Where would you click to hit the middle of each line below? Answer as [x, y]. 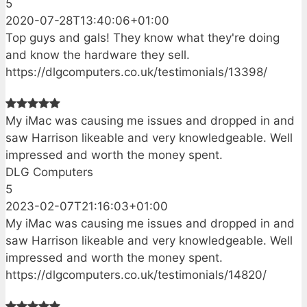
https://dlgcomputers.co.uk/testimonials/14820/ [136, 275]
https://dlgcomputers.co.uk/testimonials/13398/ [136, 72]
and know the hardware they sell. [98, 55]
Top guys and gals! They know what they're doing [143, 38]
